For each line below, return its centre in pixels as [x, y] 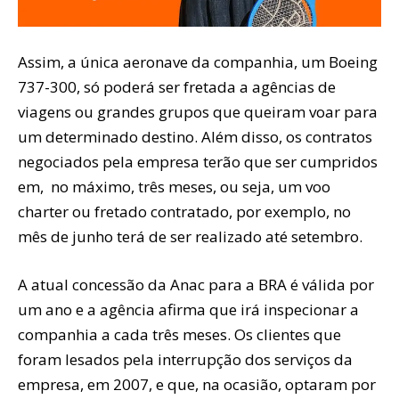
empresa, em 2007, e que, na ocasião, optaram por [197, 384]
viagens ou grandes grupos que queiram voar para [198, 111]
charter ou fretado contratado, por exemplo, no [184, 211]
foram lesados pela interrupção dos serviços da [185, 359]
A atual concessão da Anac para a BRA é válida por [196, 284]
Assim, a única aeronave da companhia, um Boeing [198, 61]
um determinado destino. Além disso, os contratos [195, 136]
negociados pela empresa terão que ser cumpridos [198, 161]
